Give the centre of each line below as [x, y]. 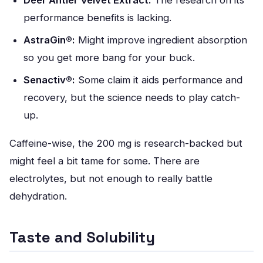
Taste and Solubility [82, 237]
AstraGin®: [49, 40]
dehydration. [38, 196]
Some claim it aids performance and [159, 80]
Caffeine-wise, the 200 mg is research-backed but [126, 143]
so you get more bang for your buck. [109, 58]
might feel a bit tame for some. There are [104, 161]
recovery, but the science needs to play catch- [132, 97]
